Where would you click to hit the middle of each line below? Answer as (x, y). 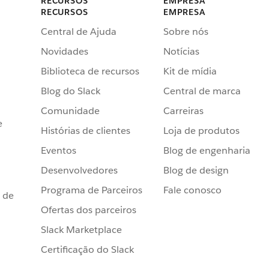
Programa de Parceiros (92, 190)
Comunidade (70, 110)
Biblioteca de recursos (90, 71)
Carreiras (183, 110)
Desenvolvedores (79, 170)
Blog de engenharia (207, 150)
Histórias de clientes (86, 130)
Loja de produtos (201, 130)
